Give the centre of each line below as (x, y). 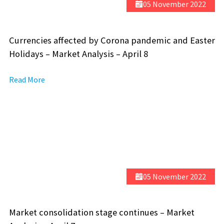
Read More (27, 80)
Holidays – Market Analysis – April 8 (78, 53)
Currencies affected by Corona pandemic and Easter (112, 40)
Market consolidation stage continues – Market (101, 212)
